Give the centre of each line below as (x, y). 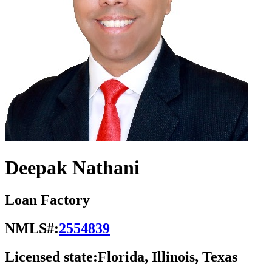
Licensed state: (51, 257)
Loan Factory (47, 200)
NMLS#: (32, 229)
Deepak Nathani (72, 167)
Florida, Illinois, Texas (168, 257)
